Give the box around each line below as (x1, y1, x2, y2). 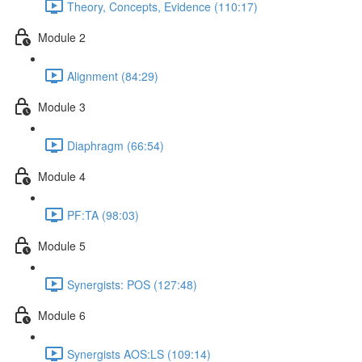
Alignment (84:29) (67, 67, 158, 84)
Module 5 (38, 237, 86, 254)
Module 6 (38, 306, 86, 323)
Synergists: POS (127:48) (67, 276, 197, 293)
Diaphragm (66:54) (67, 137, 164, 154)
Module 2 (38, 28, 86, 45)
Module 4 (38, 167, 86, 184)
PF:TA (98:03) (67, 206, 139, 223)
